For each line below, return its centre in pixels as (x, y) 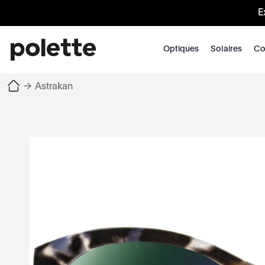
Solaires (226, 49)
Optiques (181, 49)
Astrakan (54, 87)
